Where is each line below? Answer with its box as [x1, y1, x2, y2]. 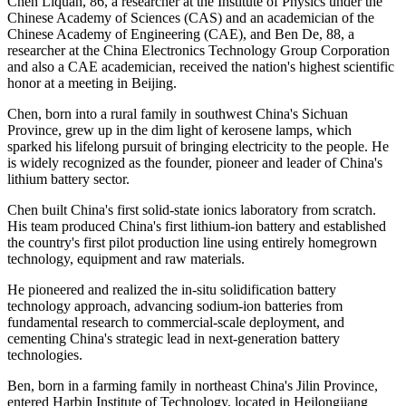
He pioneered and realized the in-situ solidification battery [7, 281, 336, 297]
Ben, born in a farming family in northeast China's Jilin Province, [7, 377, 378, 393]
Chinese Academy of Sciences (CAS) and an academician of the [7, 9, 374, 25]
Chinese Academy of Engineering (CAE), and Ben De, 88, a [7, 25, 354, 42]
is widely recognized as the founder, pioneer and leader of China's [7, 154, 382, 170]
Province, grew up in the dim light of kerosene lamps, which [7, 121, 352, 138]
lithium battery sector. [7, 170, 130, 187]
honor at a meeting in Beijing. [7, 74, 177, 91]
